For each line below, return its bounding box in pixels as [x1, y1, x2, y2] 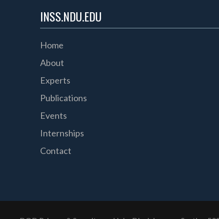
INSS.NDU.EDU [40, 7, 102, 25]
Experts [40, 74, 71, 86]
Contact [40, 145, 72, 156]
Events [40, 109, 67, 121]
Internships [40, 127, 85, 138]
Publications [40, 92, 88, 103]
